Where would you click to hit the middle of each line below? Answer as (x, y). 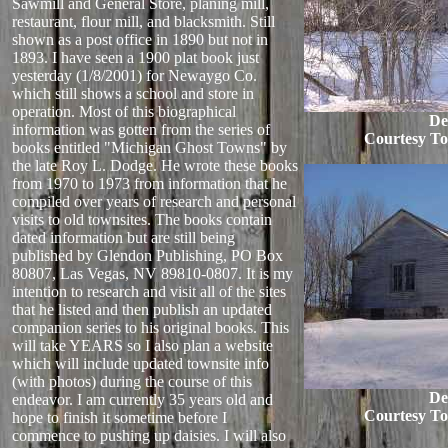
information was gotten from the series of (141, 129)
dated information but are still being (123, 237)
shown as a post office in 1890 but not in (140, 39)
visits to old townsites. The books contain (142, 219)
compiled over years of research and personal (154, 201)
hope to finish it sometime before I (119, 417)
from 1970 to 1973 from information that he (149, 183)
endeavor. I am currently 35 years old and (142, 399)
